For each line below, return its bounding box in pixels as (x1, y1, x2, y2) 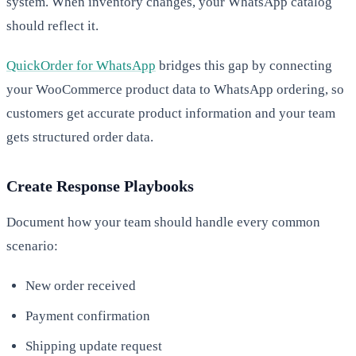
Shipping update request (25, 338, 162, 354)
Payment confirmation (25, 308, 150, 323)
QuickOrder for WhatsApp (6, 57, 156, 73)
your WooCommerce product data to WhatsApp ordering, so (6, 81, 344, 97)
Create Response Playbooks (6, 176, 194, 195)
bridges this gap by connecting (156, 57, 332, 73)
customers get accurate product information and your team (6, 105, 335, 121)
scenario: (6, 238, 58, 253)
